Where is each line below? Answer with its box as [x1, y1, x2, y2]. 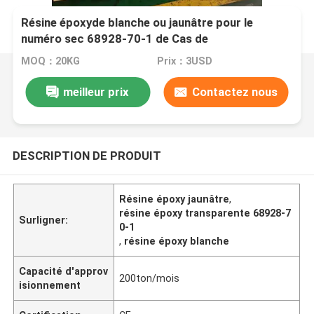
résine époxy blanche [124, 235, 230, 247]
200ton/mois [119, 272, 180, 284]
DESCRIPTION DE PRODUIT [12, 148, 161, 163]
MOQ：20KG [21, 55, 81, 67]
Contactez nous [191, 84, 278, 99]
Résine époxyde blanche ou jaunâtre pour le [21, 15, 254, 30]
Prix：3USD [156, 55, 212, 67]
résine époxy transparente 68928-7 [119, 207, 292, 219]
